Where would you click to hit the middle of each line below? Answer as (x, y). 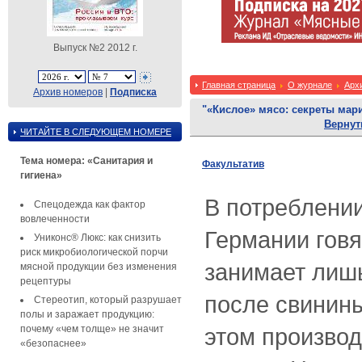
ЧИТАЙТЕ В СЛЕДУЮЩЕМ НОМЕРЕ (96, 131)
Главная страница (239, 85)
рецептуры (46, 281)
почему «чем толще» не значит (92, 328)
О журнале (310, 85)
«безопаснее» (53, 343)
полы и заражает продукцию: (87, 314)
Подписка (133, 92)
